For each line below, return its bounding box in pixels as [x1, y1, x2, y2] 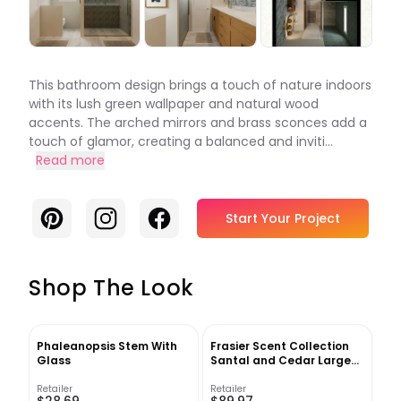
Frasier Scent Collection [210, 338, 349, 354]
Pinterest [38, 205, 103, 226]
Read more [36, 151, 105, 170]
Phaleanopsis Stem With [37, 338, 177, 354]
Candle [210, 367, 253, 383]
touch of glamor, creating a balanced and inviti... [29, 132, 333, 151]
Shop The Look [29, 273, 194, 303]
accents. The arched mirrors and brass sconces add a [29, 114, 367, 132]
